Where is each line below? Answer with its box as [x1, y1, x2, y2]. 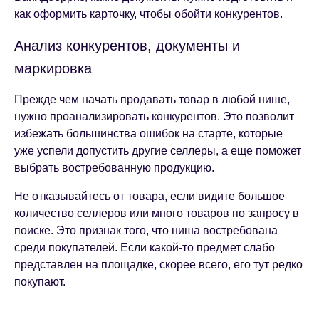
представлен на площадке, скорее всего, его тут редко [14, 258, 303, 271]
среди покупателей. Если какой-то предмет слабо [14, 241, 275, 253]
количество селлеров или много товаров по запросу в [14, 207, 299, 219]
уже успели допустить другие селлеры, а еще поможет [14, 145, 301, 157]
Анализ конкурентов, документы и [14, 38, 240, 53]
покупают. [14, 276, 66, 288]
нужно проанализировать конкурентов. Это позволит [14, 110, 294, 122]
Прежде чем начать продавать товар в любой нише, [14, 93, 290, 105]
